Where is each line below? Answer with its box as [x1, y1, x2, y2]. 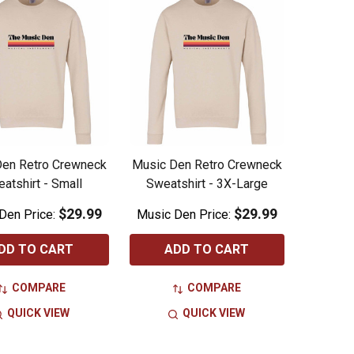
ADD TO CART [164, 242, 250, 258]
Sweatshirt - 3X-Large [145, 176, 268, 192]
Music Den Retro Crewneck [131, 157, 282, 173]
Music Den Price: [136, 207, 234, 223]
